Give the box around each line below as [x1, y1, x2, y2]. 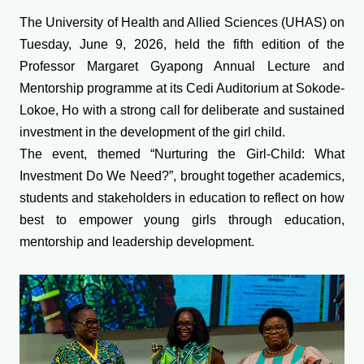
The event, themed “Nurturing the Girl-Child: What [19, 147, 344, 162]
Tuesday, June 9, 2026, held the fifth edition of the [19, 37, 344, 52]
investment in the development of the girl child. [19, 125, 285, 140]
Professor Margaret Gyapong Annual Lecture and [19, 59, 344, 74]
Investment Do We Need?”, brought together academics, [19, 169, 344, 184]
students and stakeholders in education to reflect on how [19, 191, 344, 206]
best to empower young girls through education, [19, 213, 344, 227]
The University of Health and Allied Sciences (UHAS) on [19, 15, 344, 30]
